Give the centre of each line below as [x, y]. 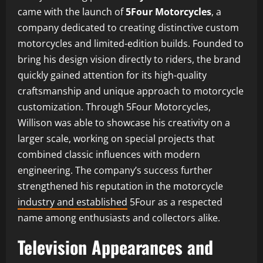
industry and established [73, 202]
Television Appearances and [115, 247]
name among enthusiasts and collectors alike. [119, 218]
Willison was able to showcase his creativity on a [124, 122]
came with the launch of [72, 11]
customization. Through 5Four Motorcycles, [114, 107]
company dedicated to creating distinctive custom [128, 27]
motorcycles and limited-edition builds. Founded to [131, 43]
